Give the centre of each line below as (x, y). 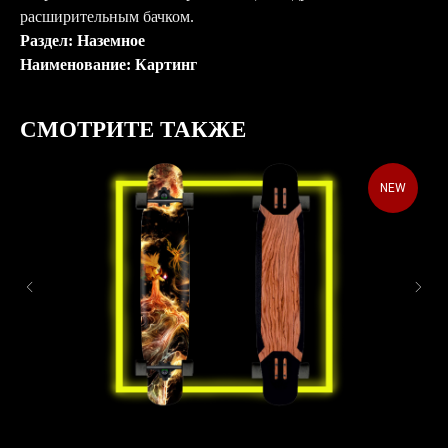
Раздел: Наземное (82, 41)
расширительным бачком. (107, 17)
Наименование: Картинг (108, 65)
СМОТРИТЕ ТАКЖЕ (133, 130)
